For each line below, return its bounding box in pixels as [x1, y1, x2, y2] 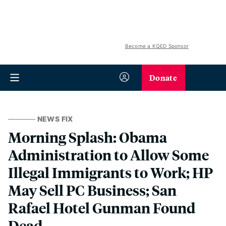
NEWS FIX [37, 115, 73, 123]
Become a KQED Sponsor [125, 43, 189, 49]
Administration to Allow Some [8, 145, 209, 164]
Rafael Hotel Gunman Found [8, 198, 195, 217]
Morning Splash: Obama [8, 128, 167, 146]
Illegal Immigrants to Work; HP [8, 163, 213, 182]
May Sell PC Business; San [8, 181, 177, 199]
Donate [149, 72, 177, 83]
